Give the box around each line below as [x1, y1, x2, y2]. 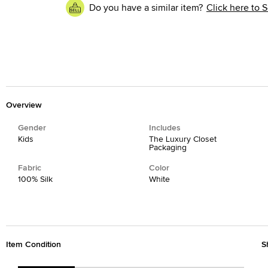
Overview [6, 100, 42, 109]
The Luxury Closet [148, 135, 217, 144]
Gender [18, 123, 46, 132]
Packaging [148, 143, 187, 152]
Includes [148, 123, 181, 132]
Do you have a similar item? [89, 2, 203, 13]
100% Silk [18, 175, 53, 184]
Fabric [18, 163, 41, 172]
